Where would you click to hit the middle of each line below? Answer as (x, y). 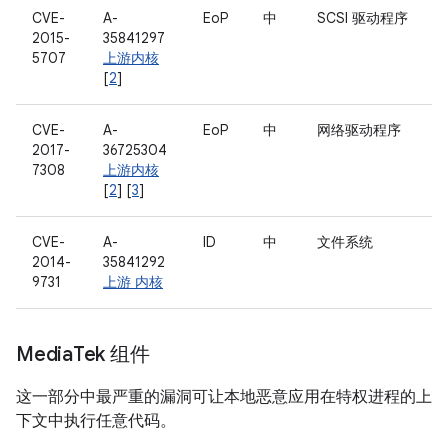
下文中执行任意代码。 (96, 421)
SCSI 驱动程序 (362, 18)
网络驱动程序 (359, 130)
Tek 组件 (111, 354)
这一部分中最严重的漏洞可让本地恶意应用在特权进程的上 (224, 397)
